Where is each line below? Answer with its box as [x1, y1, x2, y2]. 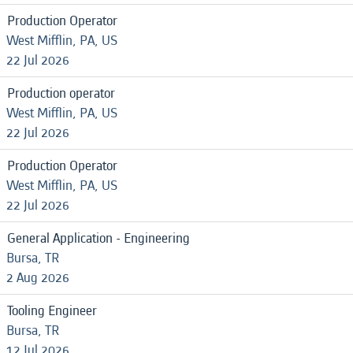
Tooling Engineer [7, 301, 97, 321]
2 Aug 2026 [6, 268, 69, 288]
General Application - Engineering [7, 229, 190, 248]
